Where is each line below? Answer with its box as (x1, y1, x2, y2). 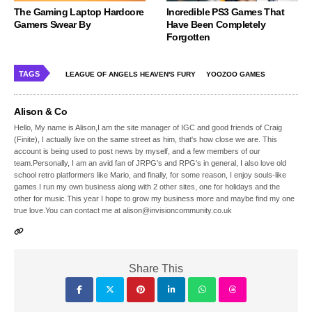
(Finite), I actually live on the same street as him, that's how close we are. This (14, 135, 278, 144)
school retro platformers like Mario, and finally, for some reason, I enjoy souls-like (14, 171, 287, 180)
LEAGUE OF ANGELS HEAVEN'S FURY (65, 70, 196, 79)
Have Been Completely (166, 19, 265, 31)
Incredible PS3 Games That (166, 6, 284, 18)
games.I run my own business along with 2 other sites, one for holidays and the (14, 182, 281, 192)
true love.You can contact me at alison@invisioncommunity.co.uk (14, 206, 233, 215)
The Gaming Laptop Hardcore (14, 6, 144, 18)
